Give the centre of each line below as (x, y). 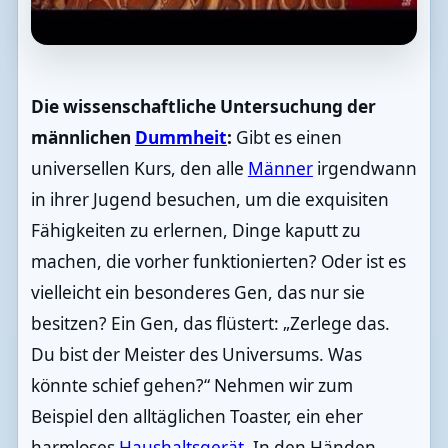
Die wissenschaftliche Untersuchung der (203, 106)
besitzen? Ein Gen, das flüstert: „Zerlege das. (210, 323)
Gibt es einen (286, 137)
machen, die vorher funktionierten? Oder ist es (218, 261)
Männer (280, 168)
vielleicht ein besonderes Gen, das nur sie (197, 292)
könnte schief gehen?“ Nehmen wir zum (191, 385)
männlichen (82, 137)
